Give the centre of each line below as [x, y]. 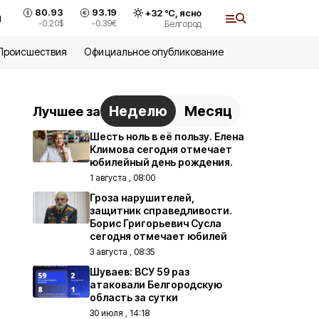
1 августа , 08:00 [122, 178]
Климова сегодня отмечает [161, 149]
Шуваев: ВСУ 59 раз [140, 272]
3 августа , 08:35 [122, 252]
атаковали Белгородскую [156, 284]
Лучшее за [67, 111]
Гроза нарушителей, [142, 198]
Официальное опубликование [154, 52]
